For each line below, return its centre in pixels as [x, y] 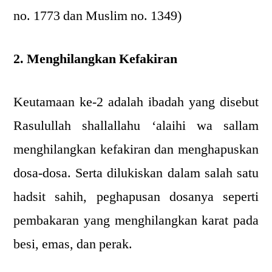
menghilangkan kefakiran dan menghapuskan [136, 149]
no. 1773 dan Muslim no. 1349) [97, 16]
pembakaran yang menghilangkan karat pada [136, 220]
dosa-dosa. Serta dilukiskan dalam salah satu [136, 173]
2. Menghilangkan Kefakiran [95, 59]
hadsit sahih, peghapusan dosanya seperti [136, 197]
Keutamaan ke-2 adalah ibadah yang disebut [136, 102]
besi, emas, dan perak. [73, 244]
